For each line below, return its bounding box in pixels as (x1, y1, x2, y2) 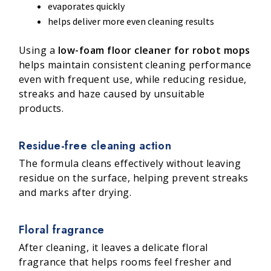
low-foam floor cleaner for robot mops (57, 43, 250, 57)
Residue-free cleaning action (19, 137, 172, 154)
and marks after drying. (19, 185, 132, 199)
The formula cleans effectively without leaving (19, 156, 241, 170)
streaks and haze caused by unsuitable (19, 87, 205, 100)
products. (19, 101, 64, 115)
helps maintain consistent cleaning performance (19, 57, 252, 71)
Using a (19, 43, 58, 57)
